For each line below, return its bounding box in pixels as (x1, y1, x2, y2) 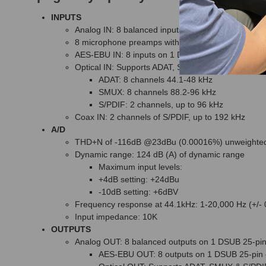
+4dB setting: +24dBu (99, 175, 179, 185)
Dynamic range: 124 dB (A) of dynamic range (75, 150, 245, 160)
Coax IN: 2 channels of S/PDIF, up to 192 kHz (75, 112, 245, 122)
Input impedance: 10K (75, 212, 157, 222)
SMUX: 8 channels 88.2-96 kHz (99, 87, 216, 97)
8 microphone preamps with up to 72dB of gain (75, 37, 251, 47)
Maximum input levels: (99, 162, 182, 172)
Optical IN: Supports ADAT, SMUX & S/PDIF (75, 62, 237, 72)
